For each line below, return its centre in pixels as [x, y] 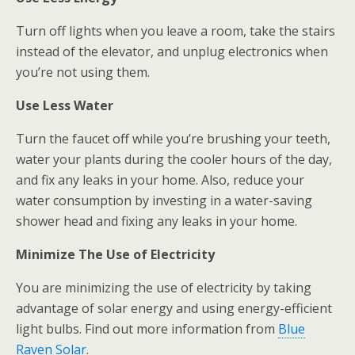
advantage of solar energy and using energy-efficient [174, 308]
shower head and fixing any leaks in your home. [158, 221]
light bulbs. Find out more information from [147, 329]
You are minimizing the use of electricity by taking [164, 288]
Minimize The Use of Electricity [115, 254]
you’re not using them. [83, 72]
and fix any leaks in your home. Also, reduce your [160, 180]
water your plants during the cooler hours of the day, [174, 159]
